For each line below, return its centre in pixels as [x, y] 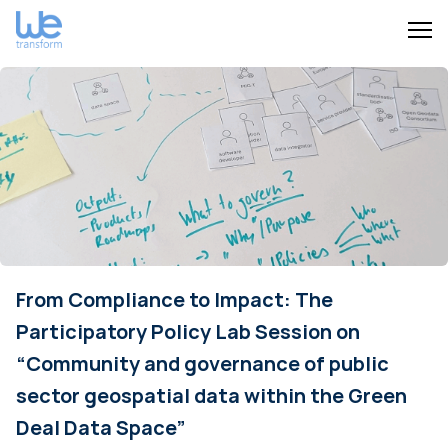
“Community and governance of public [202, 363]
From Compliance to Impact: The [174, 299]
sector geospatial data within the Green [211, 395]
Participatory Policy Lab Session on [188, 331]
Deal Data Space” [101, 427]
